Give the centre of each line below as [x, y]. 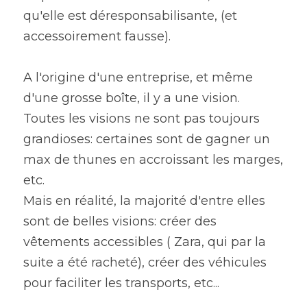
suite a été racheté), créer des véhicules [145, 262]
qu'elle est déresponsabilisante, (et [130, 16]
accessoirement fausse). [97, 36]
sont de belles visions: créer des [120, 221]
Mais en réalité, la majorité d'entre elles [144, 201]
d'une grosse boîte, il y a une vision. [132, 98]
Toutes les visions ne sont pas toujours [142, 119]
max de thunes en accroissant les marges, [153, 160]
